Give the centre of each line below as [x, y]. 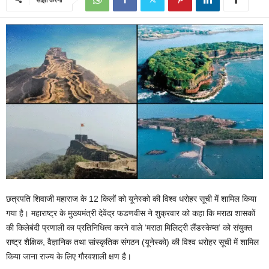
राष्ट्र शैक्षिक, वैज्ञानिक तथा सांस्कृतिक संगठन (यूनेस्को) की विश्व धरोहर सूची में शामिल [132, 242]
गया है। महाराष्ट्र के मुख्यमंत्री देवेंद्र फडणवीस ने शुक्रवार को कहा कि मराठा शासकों [131, 213]
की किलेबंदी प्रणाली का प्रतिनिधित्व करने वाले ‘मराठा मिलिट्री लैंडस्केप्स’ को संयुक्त [129, 228]
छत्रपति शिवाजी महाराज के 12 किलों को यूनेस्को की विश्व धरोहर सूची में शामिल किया [131, 199]
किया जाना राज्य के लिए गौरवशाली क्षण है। [69, 257]
